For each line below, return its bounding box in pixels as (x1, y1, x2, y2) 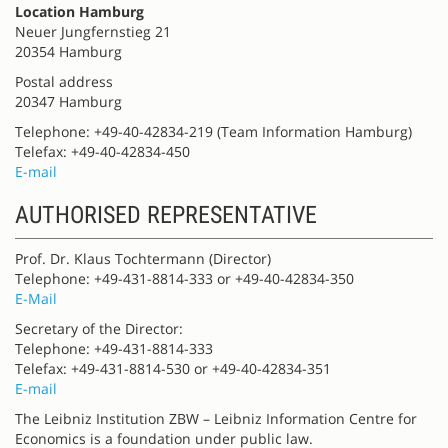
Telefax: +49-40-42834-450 (15, 141, 190, 161)
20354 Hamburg (15, 41, 122, 61)
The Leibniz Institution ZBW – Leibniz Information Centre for (15, 408, 417, 428)
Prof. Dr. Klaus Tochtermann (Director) (15, 248, 271, 268)
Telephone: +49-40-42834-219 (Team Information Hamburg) (15, 121, 412, 141)
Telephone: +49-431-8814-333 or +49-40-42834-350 (15, 268, 354, 288)
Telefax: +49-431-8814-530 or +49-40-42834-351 (15, 358, 331, 378)
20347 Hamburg (15, 91, 122, 111)
